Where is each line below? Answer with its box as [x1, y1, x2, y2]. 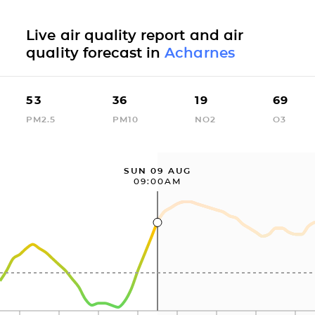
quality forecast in [26, 44, 165, 61]
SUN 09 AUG [124, 165, 191, 176]
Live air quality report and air [26, 26, 243, 44]
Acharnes [165, 44, 235, 61]
